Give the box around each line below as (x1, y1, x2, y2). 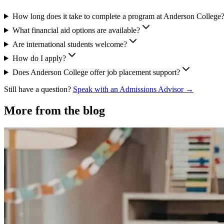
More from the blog (4, 103, 105, 117)
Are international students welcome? (12, 39, 127, 48)
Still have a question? (4, 84, 73, 93)
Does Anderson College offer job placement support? (12, 67, 180, 76)
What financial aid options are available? (12, 25, 140, 34)
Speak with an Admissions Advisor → (73, 84, 193, 93)
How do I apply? (12, 53, 66, 62)
